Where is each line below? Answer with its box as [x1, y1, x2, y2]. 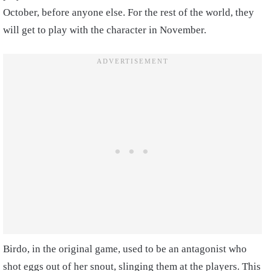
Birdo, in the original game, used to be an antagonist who [3, 243, 247, 255]
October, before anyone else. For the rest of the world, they [3, 7, 254, 18]
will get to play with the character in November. [3, 24, 206, 36]
